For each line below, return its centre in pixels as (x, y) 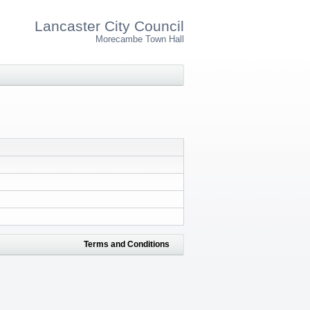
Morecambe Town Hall (140, 40)
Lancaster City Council (109, 26)
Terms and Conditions (127, 244)
